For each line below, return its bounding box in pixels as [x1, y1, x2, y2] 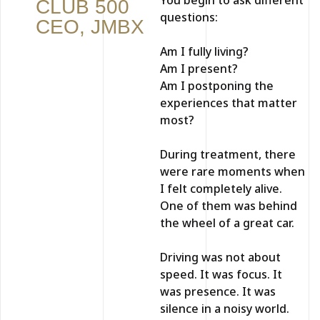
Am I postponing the [160, 77, 274, 94]
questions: [160, 9, 218, 25]
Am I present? [160, 60, 238, 76]
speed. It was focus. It [160, 266, 282, 282]
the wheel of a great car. [160, 214, 294, 231]
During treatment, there [160, 146, 296, 162]
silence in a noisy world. [160, 300, 289, 316]
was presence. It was [160, 283, 276, 299]
